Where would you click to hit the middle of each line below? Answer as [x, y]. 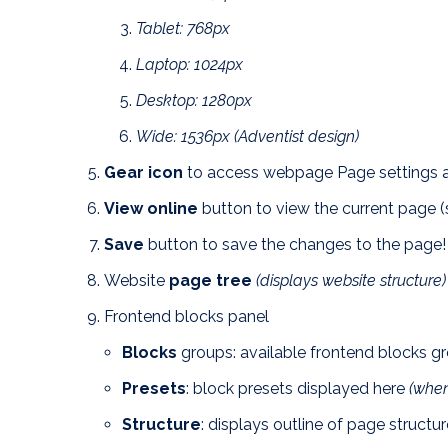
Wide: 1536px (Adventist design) [247, 137]
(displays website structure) [351, 281]
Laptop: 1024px [189, 65]
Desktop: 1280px [194, 101]
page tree [210, 281]
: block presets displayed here [297, 389]
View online [151, 209]
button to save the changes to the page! [295, 245]
